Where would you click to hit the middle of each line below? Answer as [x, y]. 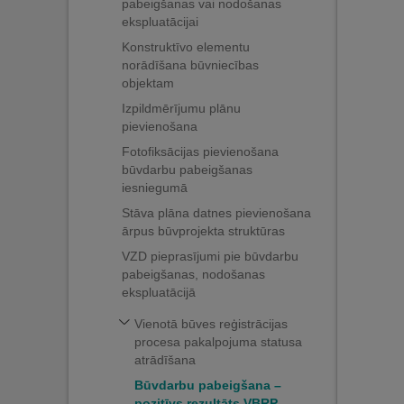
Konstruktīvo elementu [186, 47]
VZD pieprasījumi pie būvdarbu [210, 256]
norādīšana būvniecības [190, 65]
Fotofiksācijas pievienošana [200, 151]
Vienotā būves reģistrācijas [211, 324]
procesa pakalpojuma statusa [218, 342]
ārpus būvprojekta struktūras [203, 231]
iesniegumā [155, 188]
